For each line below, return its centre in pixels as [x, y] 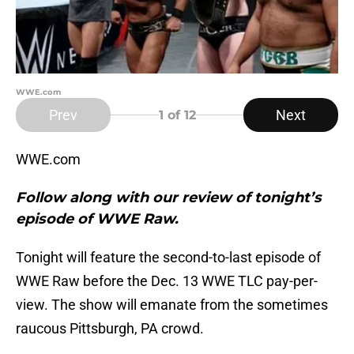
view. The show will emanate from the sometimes [172, 305]
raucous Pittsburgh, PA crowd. [110, 329]
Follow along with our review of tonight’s [169, 198]
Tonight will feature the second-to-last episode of [168, 258]
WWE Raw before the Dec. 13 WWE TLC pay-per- [167, 281]
